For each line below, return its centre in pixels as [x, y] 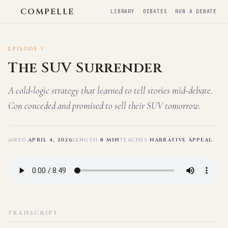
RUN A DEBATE [196, 11]
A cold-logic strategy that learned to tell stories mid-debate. [110, 90]
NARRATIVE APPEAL [181, 140]
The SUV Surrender [85, 68]
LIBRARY [123, 11]
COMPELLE [48, 12]
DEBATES [155, 11]
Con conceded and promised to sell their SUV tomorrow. [105, 106]
